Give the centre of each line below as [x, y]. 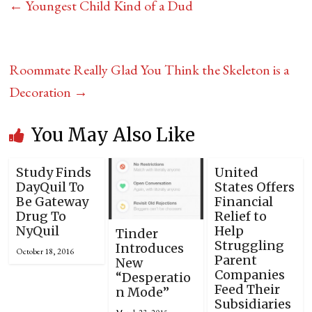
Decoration [42, 92]
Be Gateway [53, 201]
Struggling [249, 245]
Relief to [240, 216]
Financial [243, 201]
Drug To [41, 216]
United [236, 172]
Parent [235, 260]
